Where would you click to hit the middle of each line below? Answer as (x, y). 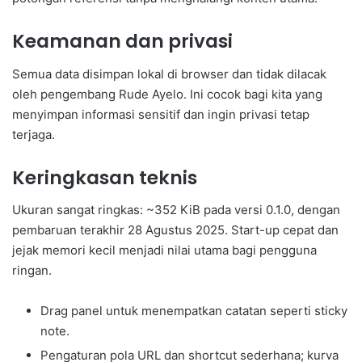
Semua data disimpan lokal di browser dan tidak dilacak (169, 74)
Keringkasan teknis (105, 177)
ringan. (32, 271)
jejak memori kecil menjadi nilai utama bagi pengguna (164, 250)
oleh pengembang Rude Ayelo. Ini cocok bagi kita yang (167, 94)
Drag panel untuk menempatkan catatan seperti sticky (194, 311)
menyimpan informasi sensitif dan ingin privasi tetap (161, 114)
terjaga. (34, 134)
